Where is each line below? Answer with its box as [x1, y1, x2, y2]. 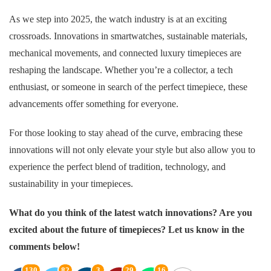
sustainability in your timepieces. [9, 178, 133, 189]
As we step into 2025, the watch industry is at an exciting [9, 14, 227, 25]
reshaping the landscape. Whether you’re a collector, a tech [9, 65, 233, 76]
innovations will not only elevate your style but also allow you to [9, 145, 255, 155]
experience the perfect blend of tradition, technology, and [9, 162, 226, 172]
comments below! [9, 241, 80, 252]
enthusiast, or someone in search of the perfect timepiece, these [9, 82, 247, 93]
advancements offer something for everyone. [9, 99, 178, 109]
